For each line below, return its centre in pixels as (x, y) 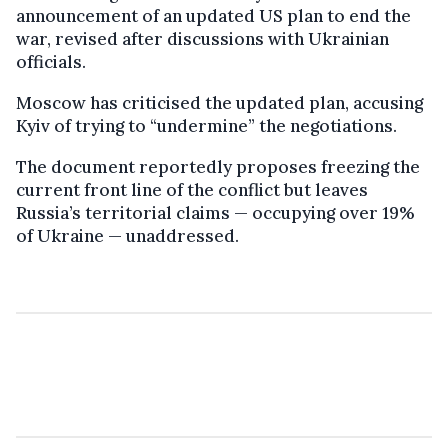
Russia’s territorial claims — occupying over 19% (215, 212)
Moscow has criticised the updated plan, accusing (219, 102)
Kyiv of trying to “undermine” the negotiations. (206, 125)
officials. (51, 61)
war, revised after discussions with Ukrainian (202, 38)
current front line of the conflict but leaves (192, 189)
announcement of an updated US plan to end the (213, 15)
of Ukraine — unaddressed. (127, 235)
